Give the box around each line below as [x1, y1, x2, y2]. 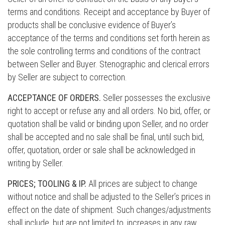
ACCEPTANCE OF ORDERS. [8, 92, 101, 103]
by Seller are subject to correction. [8, 72, 127, 82]
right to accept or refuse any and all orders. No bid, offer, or [8, 105, 210, 116]
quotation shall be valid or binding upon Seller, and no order [8, 119, 208, 129]
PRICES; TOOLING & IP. [8, 178, 86, 189]
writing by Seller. [8, 158, 64, 168]
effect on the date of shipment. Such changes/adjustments [8, 204, 211, 215]
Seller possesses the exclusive [101, 92, 210, 103]
